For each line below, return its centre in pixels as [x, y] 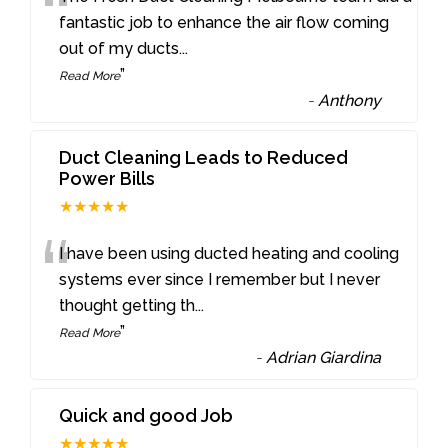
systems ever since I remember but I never [220, 280]
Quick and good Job [146, 416]
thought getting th [127, 306]
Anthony [350, 100]
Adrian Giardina [324, 358]
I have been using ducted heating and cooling [229, 254]
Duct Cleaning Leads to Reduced [204, 158]
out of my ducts [119, 48]
